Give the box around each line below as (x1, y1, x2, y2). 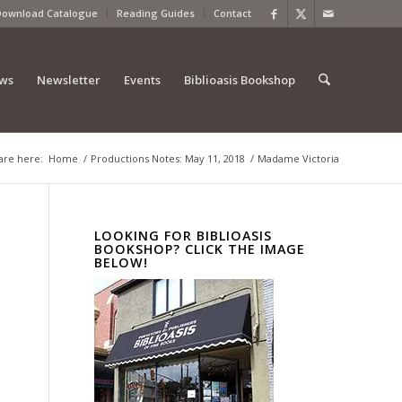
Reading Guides (117, 6, 195, 20)
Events (123, 72, 161, 88)
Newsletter (36, 72, 100, 88)
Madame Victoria (258, 152, 339, 165)
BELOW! (94, 254, 149, 271)
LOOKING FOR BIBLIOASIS (94, 227, 273, 244)
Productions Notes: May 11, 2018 (91, 152, 245, 165)
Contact (214, 6, 251, 20)
